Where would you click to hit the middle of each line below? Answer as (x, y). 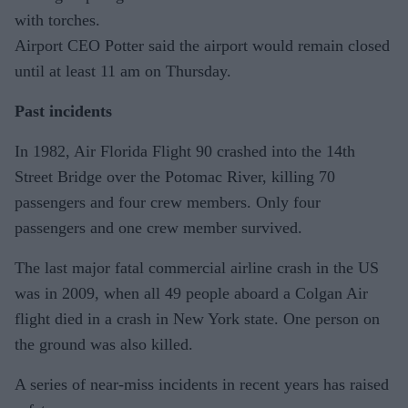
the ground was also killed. (104, 344)
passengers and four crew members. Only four (168, 202)
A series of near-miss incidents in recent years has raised (202, 384)
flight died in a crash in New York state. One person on (197, 318)
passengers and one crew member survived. (158, 227)
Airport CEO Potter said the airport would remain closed (202, 45)
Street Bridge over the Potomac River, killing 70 (175, 176)
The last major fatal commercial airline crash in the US (197, 267)
